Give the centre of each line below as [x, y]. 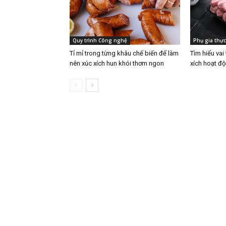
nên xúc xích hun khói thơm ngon [117, 64]
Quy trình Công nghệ [100, 41]
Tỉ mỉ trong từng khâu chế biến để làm [124, 53]
